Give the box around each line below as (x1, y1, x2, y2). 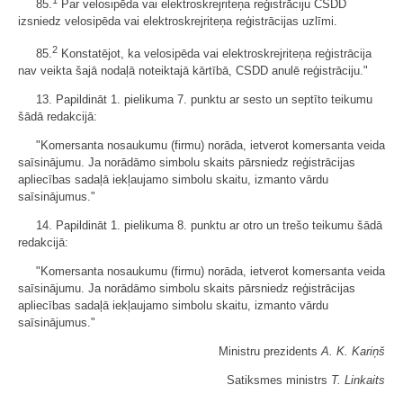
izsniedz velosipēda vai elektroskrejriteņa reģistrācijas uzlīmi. (18, 13, 337, 28)
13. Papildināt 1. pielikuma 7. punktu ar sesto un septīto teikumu (36, 93, 372, 107)
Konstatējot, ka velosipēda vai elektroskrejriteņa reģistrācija (58, 47, 372, 61)
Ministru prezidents (219, 345, 321, 359)
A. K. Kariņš (321, 345, 385, 359)
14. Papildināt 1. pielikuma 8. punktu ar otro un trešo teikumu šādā (36, 219, 382, 233)
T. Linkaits (331, 373, 385, 388)
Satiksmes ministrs (227, 373, 331, 388)
